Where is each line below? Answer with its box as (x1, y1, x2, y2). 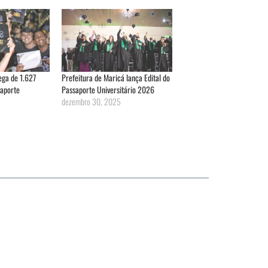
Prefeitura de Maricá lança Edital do (62, 71, 170, 84)
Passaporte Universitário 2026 (62, 83, 155, 96)
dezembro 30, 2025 (62, 95, 121, 108)
